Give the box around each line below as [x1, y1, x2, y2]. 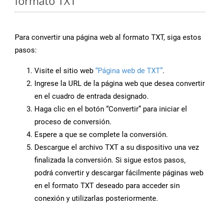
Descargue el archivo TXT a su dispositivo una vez [34, 143, 199, 152]
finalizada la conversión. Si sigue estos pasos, [34, 156, 186, 165]
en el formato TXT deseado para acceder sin [34, 181, 180, 191]
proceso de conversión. [34, 117, 111, 127]
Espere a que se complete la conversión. [34, 130, 168, 139]
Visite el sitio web [34, 66, 95, 76]
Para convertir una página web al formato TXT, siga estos [15, 33, 201, 42]
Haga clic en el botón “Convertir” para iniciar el [34, 105, 187, 114]
